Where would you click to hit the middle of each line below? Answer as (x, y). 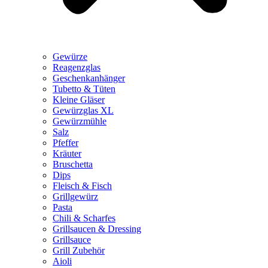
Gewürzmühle (80, 121)
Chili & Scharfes (84, 218)
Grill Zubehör (79, 250)
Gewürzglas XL (83, 110)
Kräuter (67, 153)
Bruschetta (73, 164)
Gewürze (70, 56)
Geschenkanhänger (89, 78)
